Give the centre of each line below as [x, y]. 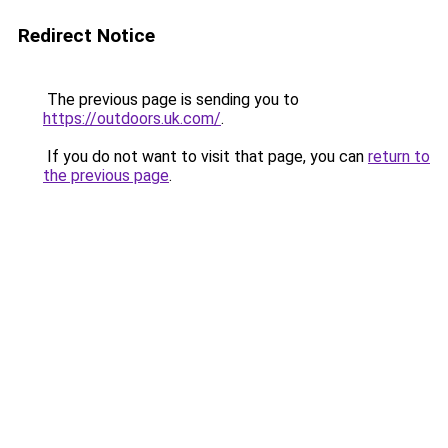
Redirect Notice [86, 35]
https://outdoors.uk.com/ [132, 118]
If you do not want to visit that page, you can [205, 156]
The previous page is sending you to [171, 99]
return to [399, 156]
